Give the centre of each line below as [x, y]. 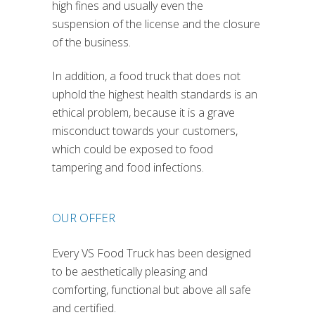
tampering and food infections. [128, 168]
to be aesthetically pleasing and [130, 272]
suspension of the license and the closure [156, 24]
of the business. [91, 43]
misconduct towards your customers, [145, 131]
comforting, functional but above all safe [152, 290]
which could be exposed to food [133, 149]
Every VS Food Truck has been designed [152, 253]
